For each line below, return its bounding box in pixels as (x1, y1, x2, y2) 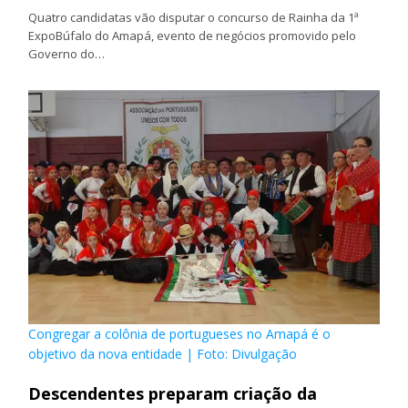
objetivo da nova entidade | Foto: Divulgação (28, 344, 298, 362)
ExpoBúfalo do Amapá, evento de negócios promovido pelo (28, 27, 357, 45)
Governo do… (28, 46, 106, 63)
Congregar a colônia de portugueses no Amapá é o (28, 324, 331, 342)
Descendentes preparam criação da (28, 382, 318, 404)
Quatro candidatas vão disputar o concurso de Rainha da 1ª (28, 9, 360, 26)
